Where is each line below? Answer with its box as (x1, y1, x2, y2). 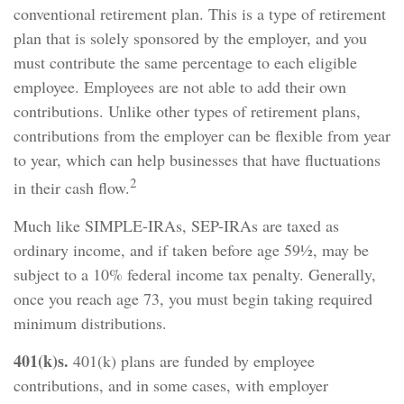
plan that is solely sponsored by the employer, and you (14, 27, 367, 49)
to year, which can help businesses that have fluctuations (14, 149, 381, 170)
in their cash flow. (14, 177, 130, 198)
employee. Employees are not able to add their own (14, 76, 346, 97)
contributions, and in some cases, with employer (14, 374, 328, 396)
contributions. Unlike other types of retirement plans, (14, 100, 361, 122)
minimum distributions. (14, 312, 167, 334)
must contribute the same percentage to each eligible (14, 51, 357, 73)
